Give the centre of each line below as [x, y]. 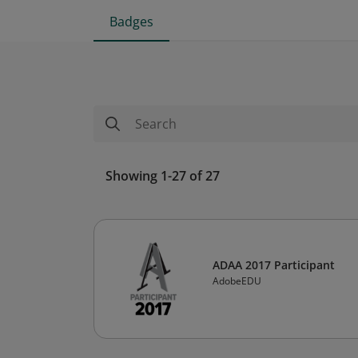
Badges [131, 22]
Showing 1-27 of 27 [163, 176]
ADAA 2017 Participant [274, 265]
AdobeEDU [237, 281]
